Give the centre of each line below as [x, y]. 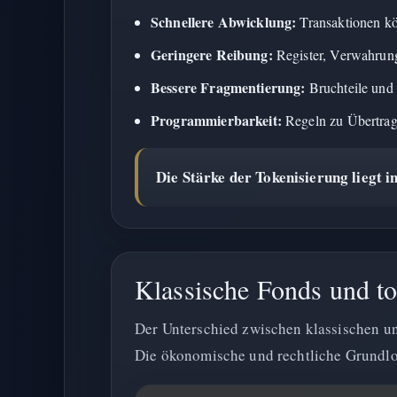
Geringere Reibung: [212, 54]
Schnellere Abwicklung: [224, 22]
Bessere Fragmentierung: [228, 87]
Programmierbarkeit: [216, 120]
